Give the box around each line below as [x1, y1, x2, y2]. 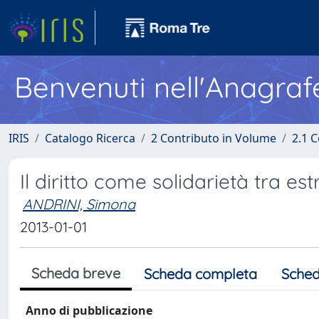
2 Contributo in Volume [151, 130, 276, 146]
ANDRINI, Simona [23, 195, 135, 213]
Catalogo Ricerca [45, 130, 135, 146]
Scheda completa [144, 265, 257, 283]
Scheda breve [31, 264, 120, 282]
